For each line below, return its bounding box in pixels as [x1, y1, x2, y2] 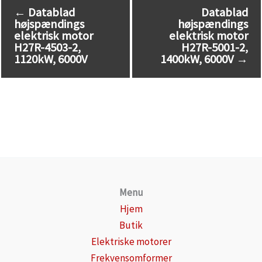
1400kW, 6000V [160, 51, 236, 67]
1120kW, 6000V [14, 51, 88, 67]
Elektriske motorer [91, 235, 171, 248]
